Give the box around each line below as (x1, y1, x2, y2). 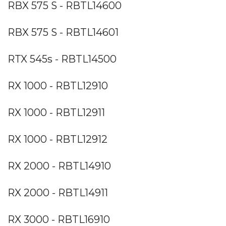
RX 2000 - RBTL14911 (8, 186, 108, 199)
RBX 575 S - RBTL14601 (8, 26, 119, 38)
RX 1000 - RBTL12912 (8, 133, 107, 145)
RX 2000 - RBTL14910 (8, 159, 111, 172)
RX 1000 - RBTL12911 (8, 106, 105, 119)
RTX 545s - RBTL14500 (8, 52, 117, 65)
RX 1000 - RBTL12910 (8, 79, 108, 92)
